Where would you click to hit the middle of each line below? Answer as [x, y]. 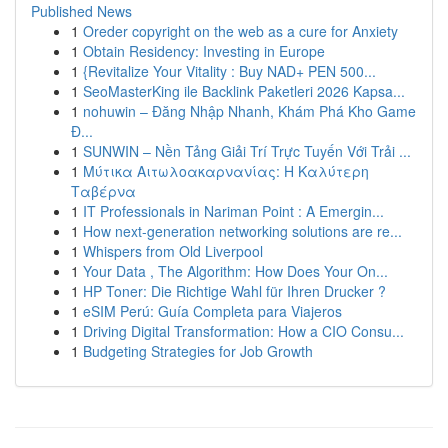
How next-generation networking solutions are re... [242, 231]
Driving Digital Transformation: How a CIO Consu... [243, 331]
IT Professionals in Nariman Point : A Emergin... [233, 211]
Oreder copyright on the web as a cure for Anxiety [240, 31]
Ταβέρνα [103, 191]
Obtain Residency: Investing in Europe [204, 51]
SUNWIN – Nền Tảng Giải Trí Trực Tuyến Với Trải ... [247, 151]
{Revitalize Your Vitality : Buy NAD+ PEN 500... [229, 71]
